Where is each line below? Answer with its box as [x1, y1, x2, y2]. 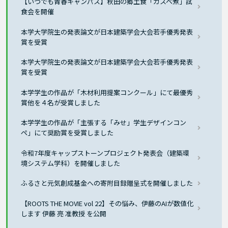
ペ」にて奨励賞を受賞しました [21, 128, 114, 138]
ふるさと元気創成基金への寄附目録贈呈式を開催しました [21, 178, 193, 188]
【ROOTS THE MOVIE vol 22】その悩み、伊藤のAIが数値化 [21, 198, 194, 208]
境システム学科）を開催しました [21, 158, 121, 168]
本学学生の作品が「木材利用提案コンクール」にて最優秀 [21, 87, 193, 97]
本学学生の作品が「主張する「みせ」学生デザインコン [21, 118, 187, 128]
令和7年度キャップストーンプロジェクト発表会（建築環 [21, 148, 190, 158]
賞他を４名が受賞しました [21, 97, 101, 107]
